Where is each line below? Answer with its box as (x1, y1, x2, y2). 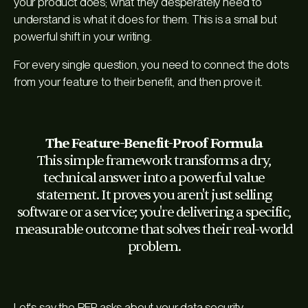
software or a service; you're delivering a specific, (16, 203, 291, 221)
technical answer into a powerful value (43, 169, 265, 187)
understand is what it (14, 12, 118, 27)
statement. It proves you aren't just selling (36, 186, 272, 204)
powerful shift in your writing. (14, 30, 152, 44)
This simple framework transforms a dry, (37, 152, 271, 170)
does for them (118, 12, 188, 27)
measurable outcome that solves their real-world (14, 221, 294, 239)
